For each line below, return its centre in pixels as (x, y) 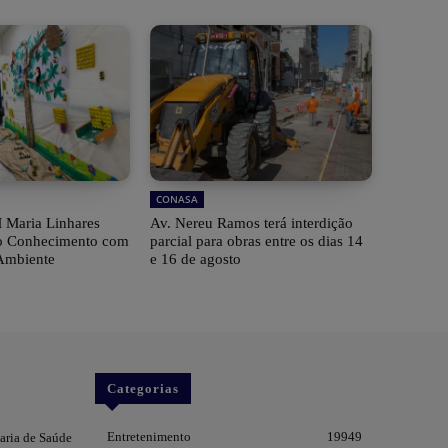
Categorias (142, 389)
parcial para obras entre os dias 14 (256, 241)
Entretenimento (148, 437)
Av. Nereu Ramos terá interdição (251, 223)
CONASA (176, 199)
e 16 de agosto (195, 259)
